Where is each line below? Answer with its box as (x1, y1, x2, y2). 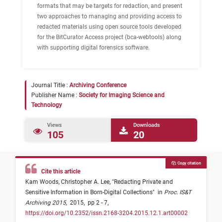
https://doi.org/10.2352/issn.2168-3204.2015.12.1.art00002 (25, 210, 188, 217)
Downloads (133, 122, 160, 129)
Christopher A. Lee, (61, 178, 112, 186)
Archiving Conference (69, 82, 126, 89)
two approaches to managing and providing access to (37, 13, 182, 20)
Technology (31, 102, 62, 109)
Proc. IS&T (164, 189, 191, 196)
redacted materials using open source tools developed (37, 23, 181, 30)
